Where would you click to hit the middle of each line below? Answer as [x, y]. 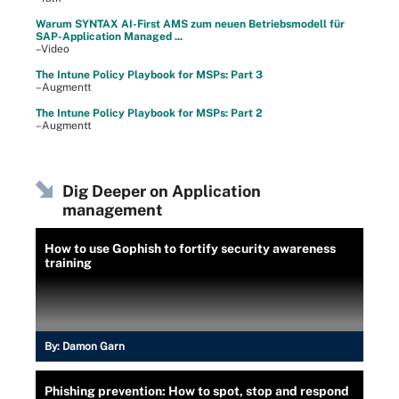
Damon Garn [94, 346]
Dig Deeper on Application [162, 191]
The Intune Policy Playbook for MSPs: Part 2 [149, 113]
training [68, 263]
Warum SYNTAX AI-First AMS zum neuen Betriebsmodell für [190, 24]
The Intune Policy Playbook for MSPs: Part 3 [149, 75]
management [113, 210]
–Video [53, 49]
